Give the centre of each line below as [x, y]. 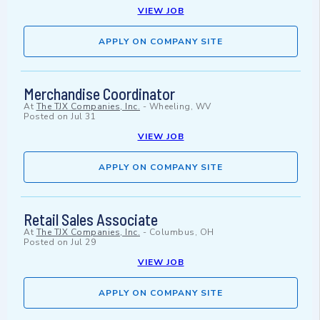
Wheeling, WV [180, 107]
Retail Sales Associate [91, 220]
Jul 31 [83, 117]
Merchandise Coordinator [99, 94]
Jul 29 [83, 242]
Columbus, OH [181, 232]
